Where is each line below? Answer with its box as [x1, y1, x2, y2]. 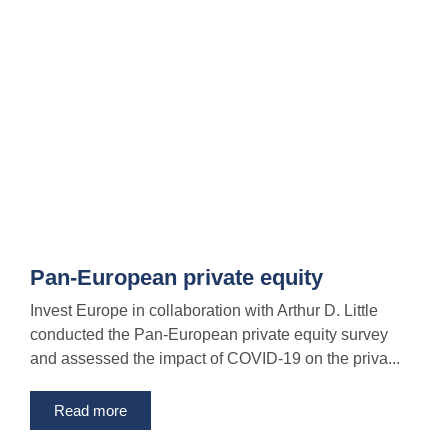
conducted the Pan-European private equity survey [30, 326, 388, 344]
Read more [54, 402, 127, 420]
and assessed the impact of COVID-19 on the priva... [30, 350, 400, 368]
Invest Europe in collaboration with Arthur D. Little [30, 302, 378, 320]
